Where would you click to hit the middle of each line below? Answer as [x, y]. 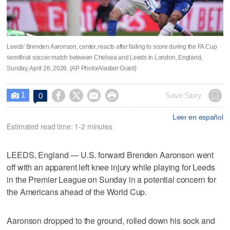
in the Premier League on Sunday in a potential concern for [112, 179]
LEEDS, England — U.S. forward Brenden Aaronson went [110, 155]
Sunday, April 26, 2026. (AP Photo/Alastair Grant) [72, 68]
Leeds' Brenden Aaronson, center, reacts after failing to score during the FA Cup [112, 46]
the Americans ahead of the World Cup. [77, 191]
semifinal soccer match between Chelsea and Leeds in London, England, [105, 57]
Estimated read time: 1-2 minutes [60, 126]
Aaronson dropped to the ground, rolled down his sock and [111, 220]
